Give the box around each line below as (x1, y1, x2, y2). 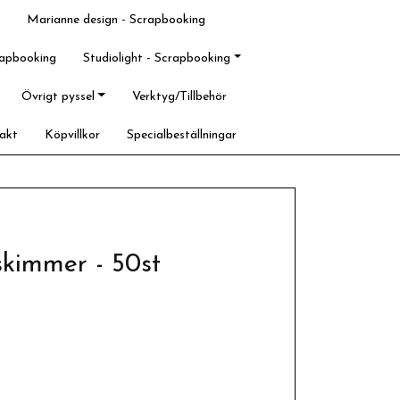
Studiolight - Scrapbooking (83, 52, 231, 65)
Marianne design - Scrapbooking (27, 13, 205, 27)
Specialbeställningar (127, 129, 237, 142)
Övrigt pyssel (21, 90, 95, 104)
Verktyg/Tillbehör (131, 90, 227, 104)
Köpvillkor (45, 129, 101, 142)
